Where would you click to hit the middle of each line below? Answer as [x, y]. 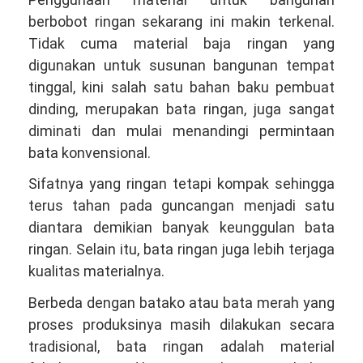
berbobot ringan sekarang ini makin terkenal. [181, 21]
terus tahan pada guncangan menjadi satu [181, 206]
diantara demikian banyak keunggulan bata [181, 228]
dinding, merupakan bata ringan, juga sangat [181, 109]
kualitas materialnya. [96, 271]
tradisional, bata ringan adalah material [181, 346]
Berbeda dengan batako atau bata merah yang [181, 302]
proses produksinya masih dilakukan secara [181, 324]
